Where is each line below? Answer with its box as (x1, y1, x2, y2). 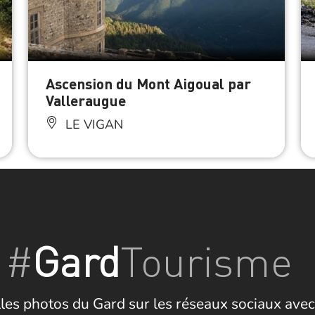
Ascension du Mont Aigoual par (45, 74, 251, 94)
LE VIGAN (61, 116, 123, 134)
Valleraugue (45, 91, 126, 110)
